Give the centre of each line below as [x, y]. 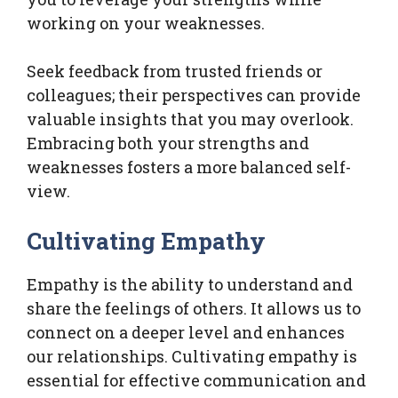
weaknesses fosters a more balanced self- [189, 167]
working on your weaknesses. [146, 23]
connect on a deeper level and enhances [186, 332]
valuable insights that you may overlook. [190, 119]
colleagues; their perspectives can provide [194, 95]
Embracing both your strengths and [168, 143]
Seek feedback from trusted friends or [175, 71]
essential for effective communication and [196, 380]
